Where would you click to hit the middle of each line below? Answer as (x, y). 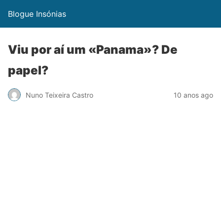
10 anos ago (193, 95)
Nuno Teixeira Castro (59, 95)
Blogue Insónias (37, 14)
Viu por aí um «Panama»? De (93, 50)
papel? (28, 70)
